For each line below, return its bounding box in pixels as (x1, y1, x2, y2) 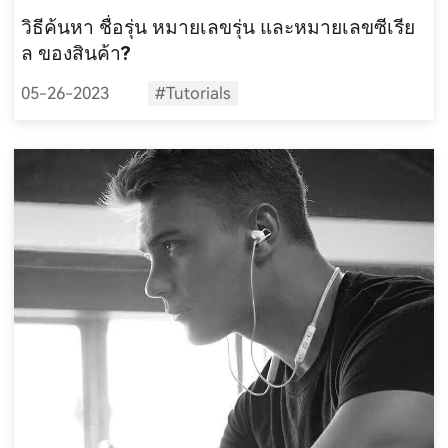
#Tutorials (154, 83, 231, 103)
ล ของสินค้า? (21, 41, 132, 65)
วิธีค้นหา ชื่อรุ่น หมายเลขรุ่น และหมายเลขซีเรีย (21, 15, 416, 39)
